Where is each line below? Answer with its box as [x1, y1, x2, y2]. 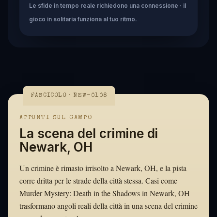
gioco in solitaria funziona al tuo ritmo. [29, 15, 137, 23]
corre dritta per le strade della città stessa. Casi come [19, 175, 177, 186]
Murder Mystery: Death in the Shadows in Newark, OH [19, 187, 190, 198]
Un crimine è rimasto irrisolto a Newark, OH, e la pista [19, 162, 186, 173]
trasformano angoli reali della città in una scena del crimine [19, 200, 198, 211]
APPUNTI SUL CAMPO [19, 114, 93, 121]
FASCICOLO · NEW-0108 [31, 93, 107, 99]
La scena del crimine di [19, 125, 158, 141]
